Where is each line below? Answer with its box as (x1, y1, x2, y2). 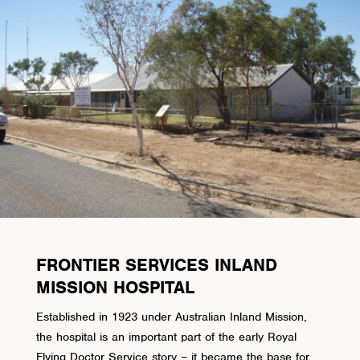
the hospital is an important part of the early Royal (35, 329, 297, 344)
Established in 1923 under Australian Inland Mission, (35, 309, 307, 324)
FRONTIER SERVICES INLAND (35, 253, 277, 276)
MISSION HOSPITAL (35, 276, 194, 298)
